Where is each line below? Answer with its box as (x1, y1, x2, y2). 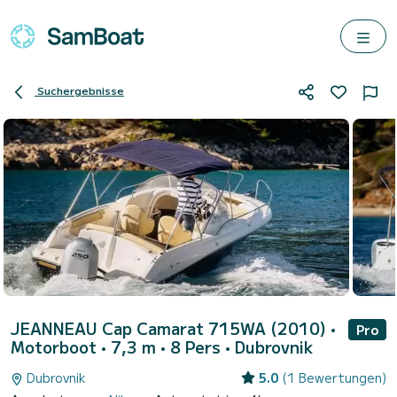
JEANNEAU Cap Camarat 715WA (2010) (11, 316, 331, 339)
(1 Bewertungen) (282, 369, 386, 386)
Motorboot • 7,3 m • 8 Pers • (11, 335, 235, 358)
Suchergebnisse (37, 82, 124, 98)
